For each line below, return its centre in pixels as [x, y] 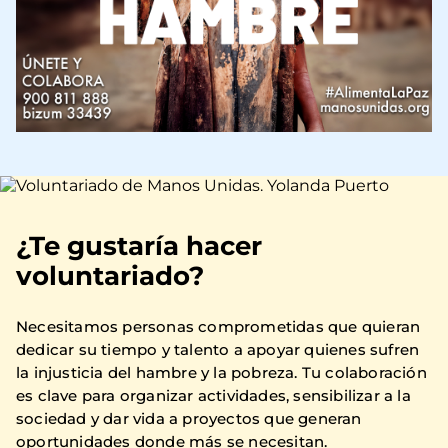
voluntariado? [110, 275]
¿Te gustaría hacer [139, 245]
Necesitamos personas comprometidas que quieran [218, 326]
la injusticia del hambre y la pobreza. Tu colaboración [221, 372]
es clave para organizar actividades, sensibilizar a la [213, 395]
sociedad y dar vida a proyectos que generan [189, 418]
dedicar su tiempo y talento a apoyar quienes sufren [218, 349]
